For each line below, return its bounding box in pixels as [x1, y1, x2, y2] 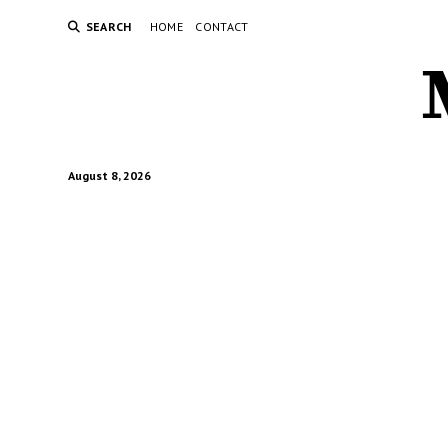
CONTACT [195, 19, 249, 34]
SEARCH [85, 19, 132, 34]
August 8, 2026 [67, 168, 151, 183]
